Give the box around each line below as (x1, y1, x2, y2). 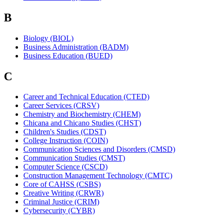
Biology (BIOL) (23, 34, 73, 42)
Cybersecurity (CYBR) (23, 206, 95, 215)
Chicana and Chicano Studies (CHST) (23, 119, 141, 127)
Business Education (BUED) (23, 51, 112, 60)
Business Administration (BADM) (23, 42, 128, 51)
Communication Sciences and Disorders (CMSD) (23, 145, 175, 154)
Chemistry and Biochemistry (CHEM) (23, 110, 141, 119)
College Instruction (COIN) (23, 136, 108, 145)
